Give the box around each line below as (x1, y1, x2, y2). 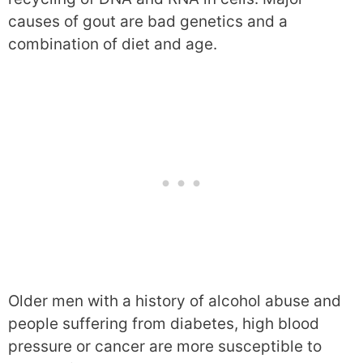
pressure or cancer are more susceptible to (8, 336, 322, 356)
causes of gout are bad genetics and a (8, 12, 288, 32)
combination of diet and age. (8, 35, 217, 54)
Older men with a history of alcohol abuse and (8, 291, 341, 310)
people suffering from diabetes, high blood (8, 314, 319, 333)
